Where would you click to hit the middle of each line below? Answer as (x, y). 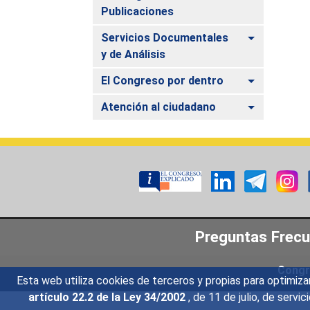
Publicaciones (138, 11)
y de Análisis (134, 54)
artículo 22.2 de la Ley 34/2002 (108, 297)
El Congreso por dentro (163, 80)
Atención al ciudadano (159, 107)
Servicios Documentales (165, 37)
